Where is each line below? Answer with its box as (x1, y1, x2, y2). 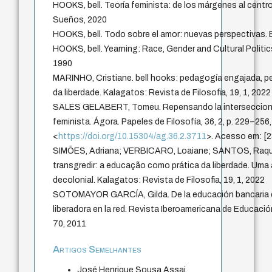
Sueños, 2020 (53, 15, 107, 25)
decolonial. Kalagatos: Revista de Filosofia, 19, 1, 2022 (53, 175, 265, 185)
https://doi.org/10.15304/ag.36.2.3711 (58, 132, 207, 141)
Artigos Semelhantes (53, 244, 142, 255)
